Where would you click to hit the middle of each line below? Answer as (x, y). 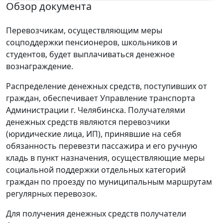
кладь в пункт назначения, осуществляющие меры (105, 158)
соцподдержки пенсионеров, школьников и (92, 42)
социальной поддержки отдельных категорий (96, 169)
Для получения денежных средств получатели (96, 213)
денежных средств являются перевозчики (88, 122)
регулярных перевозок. (52, 193)
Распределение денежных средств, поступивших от (107, 86)
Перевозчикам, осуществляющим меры (84, 30)
